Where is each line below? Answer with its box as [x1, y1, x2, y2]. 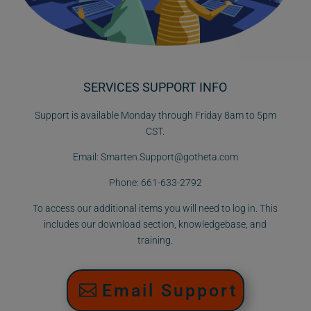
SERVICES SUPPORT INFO [83, 80, 228, 95]
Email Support [101, 280, 237, 301]
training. [137, 235, 174, 246]
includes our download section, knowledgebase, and [44, 219, 267, 230]
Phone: [108, 177, 139, 189]
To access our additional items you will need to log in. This [33, 203, 278, 215]
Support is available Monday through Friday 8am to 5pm [34, 110, 276, 121]
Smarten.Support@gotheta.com [100, 151, 238, 163]
